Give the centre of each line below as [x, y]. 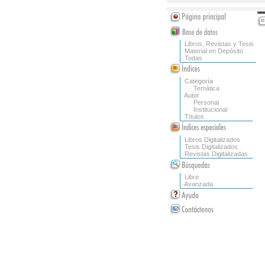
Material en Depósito [214, 51]
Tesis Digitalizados [211, 147]
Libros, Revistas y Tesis [219, 44]
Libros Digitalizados [212, 140]
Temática [202, 88]
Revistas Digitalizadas [216, 154]
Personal [202, 102]
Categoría [197, 81]
